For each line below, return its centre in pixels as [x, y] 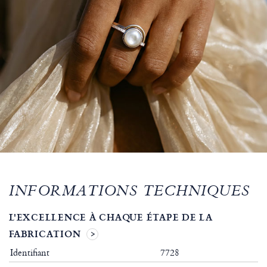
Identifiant [30, 253]
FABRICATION [45, 234]
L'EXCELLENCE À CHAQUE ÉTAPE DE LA [111, 217]
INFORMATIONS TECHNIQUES [130, 193]
